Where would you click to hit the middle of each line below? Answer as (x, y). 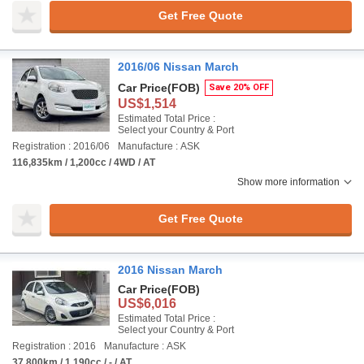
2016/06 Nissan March (178, 67)
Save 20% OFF (239, 87)
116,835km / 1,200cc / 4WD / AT (84, 162)
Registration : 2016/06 (61, 146)
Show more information (288, 182)
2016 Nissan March (170, 270)
